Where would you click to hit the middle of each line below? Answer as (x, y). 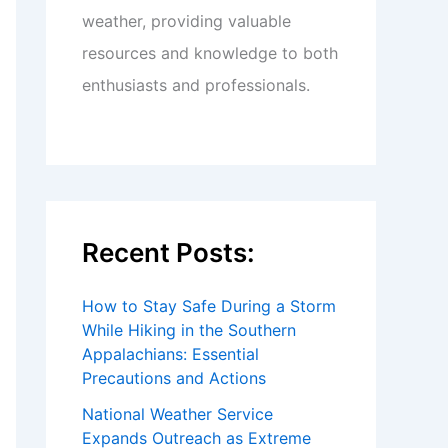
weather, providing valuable (186, 21)
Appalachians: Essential (170, 354)
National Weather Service (177, 414)
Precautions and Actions (174, 378)
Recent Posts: (168, 252)
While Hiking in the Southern (189, 330)
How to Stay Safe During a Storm (209, 306)
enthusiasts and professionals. (196, 85)
